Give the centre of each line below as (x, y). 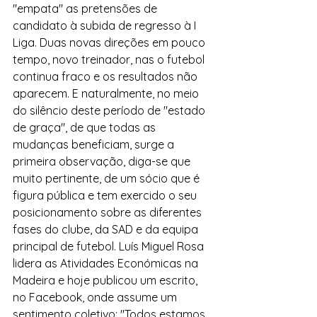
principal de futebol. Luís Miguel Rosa (110, 246)
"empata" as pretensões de (86, 8)
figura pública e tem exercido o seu (106, 195)
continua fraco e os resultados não (106, 76)
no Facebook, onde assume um (96, 297)
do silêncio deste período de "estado (110, 110)
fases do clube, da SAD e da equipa (107, 229)
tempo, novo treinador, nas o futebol (110, 59)
